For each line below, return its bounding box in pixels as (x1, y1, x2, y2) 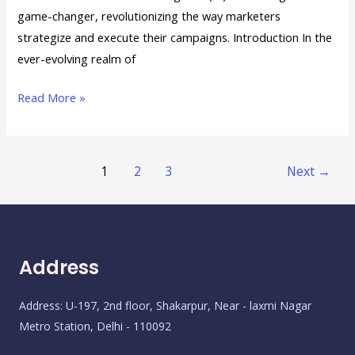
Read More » (17, 90, 86, 106)
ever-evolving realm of (17, 51, 136, 67)
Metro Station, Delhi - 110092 (19, 319, 171, 334)
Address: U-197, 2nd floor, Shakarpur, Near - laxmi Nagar (19, 298, 311, 314)
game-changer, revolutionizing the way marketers (17, 8, 281, 25)
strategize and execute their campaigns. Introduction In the (17, 29, 333, 46)
